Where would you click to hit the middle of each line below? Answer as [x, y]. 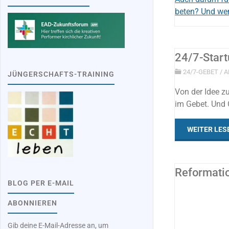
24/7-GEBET [201, 72]
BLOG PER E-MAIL [41, 183]
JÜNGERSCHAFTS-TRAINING [61, 74]
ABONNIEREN [33, 203]
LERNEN [118, 208]
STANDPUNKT [157, 208]
